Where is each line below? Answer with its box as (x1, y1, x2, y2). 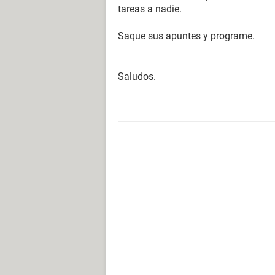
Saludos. (118, 71, 156, 82)
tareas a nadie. (118, 3, 182, 15)
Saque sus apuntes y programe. (118, 30, 255, 42)
